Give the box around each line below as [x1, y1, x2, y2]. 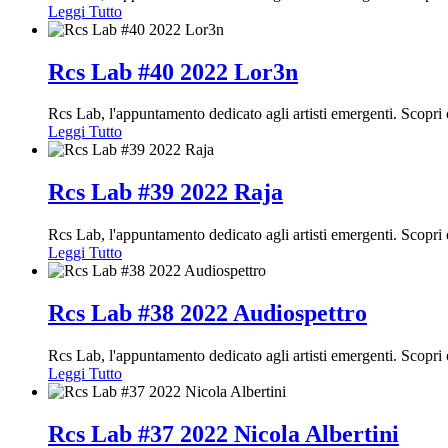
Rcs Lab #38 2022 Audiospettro [48, 300, 367, 327]
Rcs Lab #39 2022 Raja [48, 179, 283, 206]
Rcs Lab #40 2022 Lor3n [48, 58, 298, 85]
